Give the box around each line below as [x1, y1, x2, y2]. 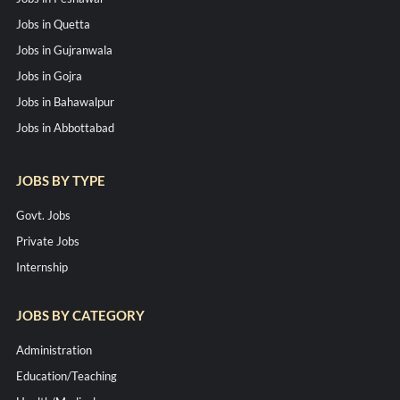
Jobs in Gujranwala [15, 43, 112, 57]
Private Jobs [15, 234, 79, 248]
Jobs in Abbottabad [15, 121, 114, 135]
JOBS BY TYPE [15, 172, 105, 188]
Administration [15, 343, 92, 357]
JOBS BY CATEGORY [15, 307, 145, 323]
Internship [15, 260, 68, 274]
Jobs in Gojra [15, 69, 82, 83]
